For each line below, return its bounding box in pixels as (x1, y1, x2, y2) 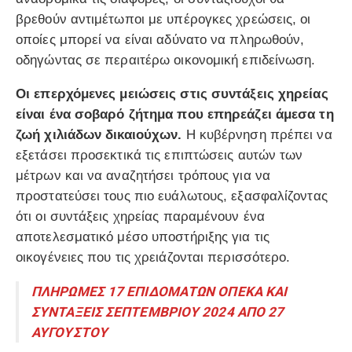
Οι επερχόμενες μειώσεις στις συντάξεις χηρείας (16, 86, 328, 102)
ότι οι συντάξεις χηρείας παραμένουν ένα (16, 209, 265, 225)
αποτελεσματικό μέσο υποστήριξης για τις (16, 229, 269, 245)
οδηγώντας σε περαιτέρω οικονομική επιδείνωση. (16, 53, 316, 68)
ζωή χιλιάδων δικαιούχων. (16, 127, 182, 143)
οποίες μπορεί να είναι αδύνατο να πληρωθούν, (16, 32, 305, 48)
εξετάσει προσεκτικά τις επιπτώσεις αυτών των (16, 148, 303, 163)
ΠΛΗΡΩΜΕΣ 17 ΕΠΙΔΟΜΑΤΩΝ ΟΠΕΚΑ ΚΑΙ (31, 284, 288, 300)
